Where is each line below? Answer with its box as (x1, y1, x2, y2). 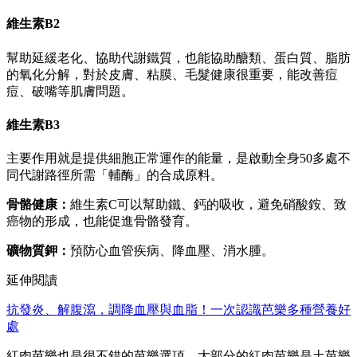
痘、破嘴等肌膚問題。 (6, 84, 134, 98)
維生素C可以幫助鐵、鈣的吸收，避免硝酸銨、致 (70, 198, 347, 212)
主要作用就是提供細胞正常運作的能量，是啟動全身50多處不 (6, 151, 351, 166)
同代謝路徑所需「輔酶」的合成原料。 (6, 168, 223, 182)
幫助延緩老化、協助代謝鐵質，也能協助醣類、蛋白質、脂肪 (6, 50, 351, 65)
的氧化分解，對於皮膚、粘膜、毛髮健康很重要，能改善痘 (6, 67, 338, 81)
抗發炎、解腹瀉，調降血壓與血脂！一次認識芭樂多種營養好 (6, 303, 351, 317)
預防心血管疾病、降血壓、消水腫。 (70, 244, 274, 258)
